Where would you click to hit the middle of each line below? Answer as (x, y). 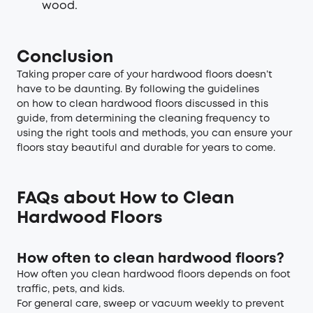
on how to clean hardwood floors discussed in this (143, 104)
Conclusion (65, 57)
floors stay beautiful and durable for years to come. (146, 148)
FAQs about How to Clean (125, 198)
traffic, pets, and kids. (71, 289)
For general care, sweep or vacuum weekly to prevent (151, 304)
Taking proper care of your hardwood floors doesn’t (145, 74)
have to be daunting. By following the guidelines (138, 89)
